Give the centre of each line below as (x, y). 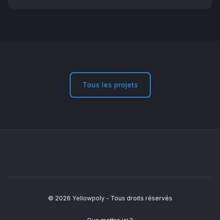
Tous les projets (110, 85)
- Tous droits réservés (139, 198)
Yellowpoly (89, 198)
